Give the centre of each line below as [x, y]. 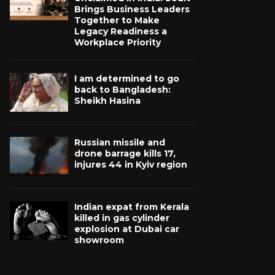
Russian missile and [120, 143]
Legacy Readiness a [121, 31]
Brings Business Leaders [132, 9]
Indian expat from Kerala [132, 207]
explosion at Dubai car [127, 229]
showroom [99, 240]
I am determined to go [127, 79]
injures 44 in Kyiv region [131, 165]
